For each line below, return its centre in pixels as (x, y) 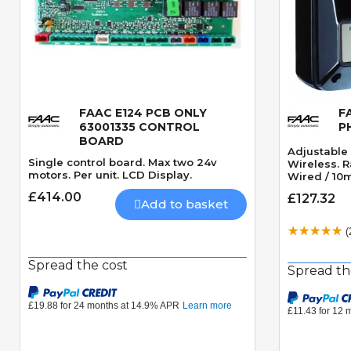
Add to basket (185, 204)
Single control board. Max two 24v (123, 163)
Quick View (138, 119)
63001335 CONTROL (139, 127)
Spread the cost (78, 266)
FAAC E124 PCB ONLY (143, 113)
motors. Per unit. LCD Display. (157, 175)
